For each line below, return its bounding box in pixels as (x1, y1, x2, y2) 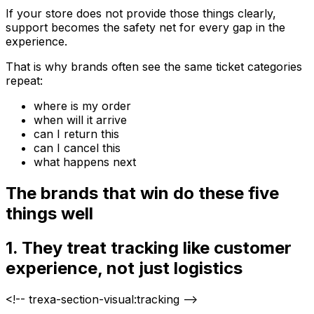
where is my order (34, 99, 131, 114)
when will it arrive (34, 113, 127, 128)
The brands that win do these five (6, 183, 279, 204)
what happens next (34, 155, 136, 170)
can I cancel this (34, 141, 121, 156)
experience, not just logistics (6, 258, 243, 279)
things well (6, 203, 93, 224)
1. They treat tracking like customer (6, 238, 292, 259)
